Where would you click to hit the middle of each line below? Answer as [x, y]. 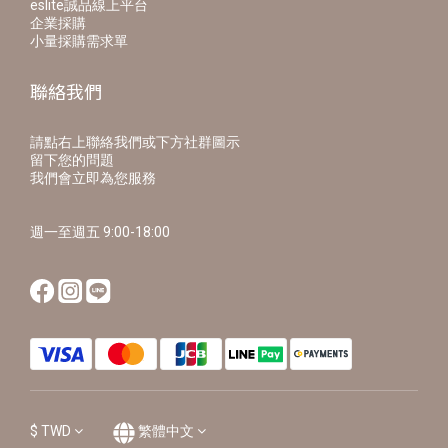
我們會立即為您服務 [93, 178]
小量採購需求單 [79, 41]
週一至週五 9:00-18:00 [100, 232]
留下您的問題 [72, 160]
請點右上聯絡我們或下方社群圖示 [135, 142]
